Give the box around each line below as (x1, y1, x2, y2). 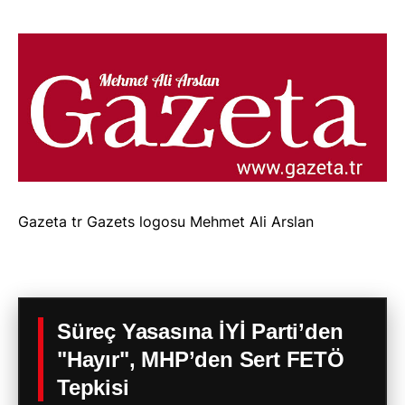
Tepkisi (57, 375, 129, 400)
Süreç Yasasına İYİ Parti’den (57, 319, 344, 344)
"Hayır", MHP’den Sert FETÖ (57, 347, 344, 372)
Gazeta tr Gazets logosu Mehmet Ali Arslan (18, 212, 314, 231)
